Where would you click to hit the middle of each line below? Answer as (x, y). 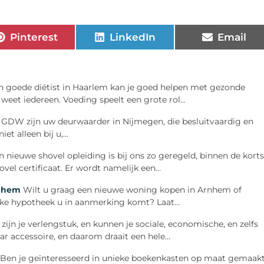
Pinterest (34, 37)
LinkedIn (133, 37)
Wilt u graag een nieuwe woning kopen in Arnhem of (132, 190)
